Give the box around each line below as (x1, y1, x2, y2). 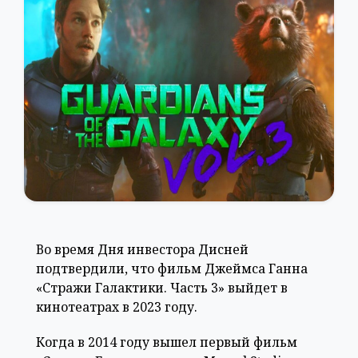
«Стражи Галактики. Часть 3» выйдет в (36, 278, 288, 296)
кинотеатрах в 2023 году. (36, 297, 197, 316)
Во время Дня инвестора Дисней (36, 240, 249, 258)
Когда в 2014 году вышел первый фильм (36, 332, 297, 351)
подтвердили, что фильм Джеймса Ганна (36, 259, 308, 277)
